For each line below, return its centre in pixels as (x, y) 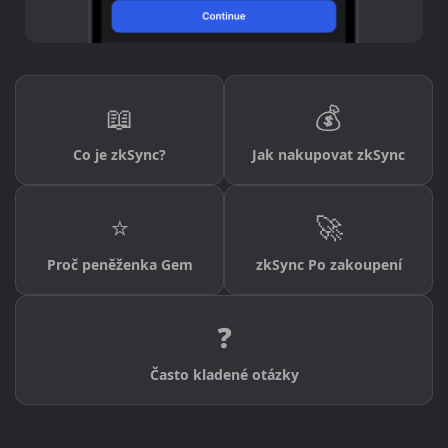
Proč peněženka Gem (119, 265)
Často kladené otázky (224, 375)
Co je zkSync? (119, 155)
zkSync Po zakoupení (328, 265)
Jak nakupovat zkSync (328, 155)
